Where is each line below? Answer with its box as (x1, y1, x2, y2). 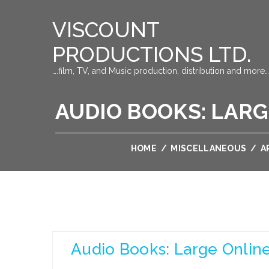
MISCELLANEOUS (171, 144, 247, 153)
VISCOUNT (52, 17, 159, 42)
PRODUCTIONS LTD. (52, 42, 251, 67)
